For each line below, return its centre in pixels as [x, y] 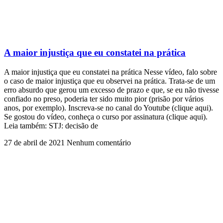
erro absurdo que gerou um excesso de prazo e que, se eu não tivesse [111, 90]
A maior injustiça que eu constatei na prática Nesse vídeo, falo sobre [111, 72]
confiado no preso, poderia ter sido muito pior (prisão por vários [104, 99]
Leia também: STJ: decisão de [51, 125]
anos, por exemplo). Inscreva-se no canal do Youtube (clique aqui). [109, 108]
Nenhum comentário [99, 142]
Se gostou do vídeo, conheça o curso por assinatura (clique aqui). [106, 116]
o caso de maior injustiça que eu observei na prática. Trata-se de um [110, 81]
